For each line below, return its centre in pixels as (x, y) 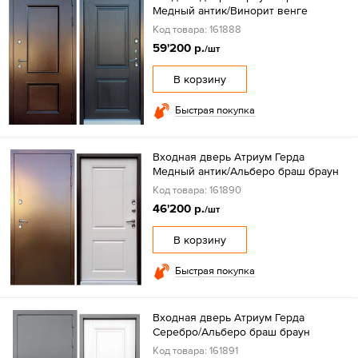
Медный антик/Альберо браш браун (245, 171)
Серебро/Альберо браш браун (231, 332)
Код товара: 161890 (197, 190)
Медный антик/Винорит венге (230, 11)
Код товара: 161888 (197, 30)
